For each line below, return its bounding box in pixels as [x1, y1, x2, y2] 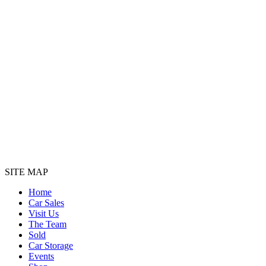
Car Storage [28, 240, 73, 251]
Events [28, 251, 54, 261]
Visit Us [28, 208, 59, 218]
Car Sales [28, 197, 64, 208]
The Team [28, 218, 66, 229]
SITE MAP [5, 166, 48, 177]
